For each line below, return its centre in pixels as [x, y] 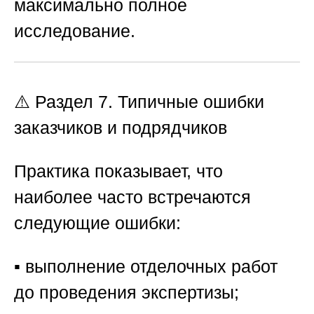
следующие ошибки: [97, 223]
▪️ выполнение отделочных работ [146, 266]
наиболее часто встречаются [132, 197]
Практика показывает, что [118, 171]
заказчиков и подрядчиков [121, 127]
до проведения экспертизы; [127, 292]
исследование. [75, 31]
